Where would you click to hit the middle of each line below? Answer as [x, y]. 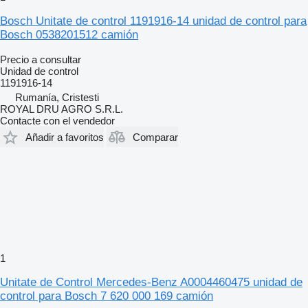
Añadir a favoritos [65, 137]
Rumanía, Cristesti [57, 98]
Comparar [155, 137]
